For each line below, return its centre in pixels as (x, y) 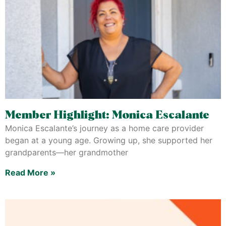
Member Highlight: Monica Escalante (108, 116)
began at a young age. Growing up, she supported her (109, 140)
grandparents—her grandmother (67, 152)
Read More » (30, 173)
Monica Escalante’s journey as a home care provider (104, 128)
